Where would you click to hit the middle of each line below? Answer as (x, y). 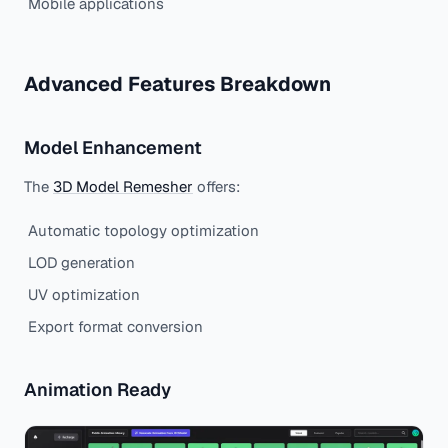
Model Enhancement (113, 148)
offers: (216, 187)
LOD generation (81, 263)
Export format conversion (115, 327)
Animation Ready (97, 390)
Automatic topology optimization (143, 231)
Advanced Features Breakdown (177, 84)
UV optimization (84, 295)
